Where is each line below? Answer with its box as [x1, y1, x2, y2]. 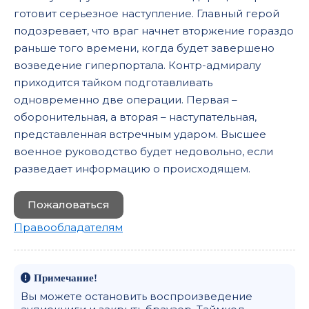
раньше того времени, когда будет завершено [14, 41, 275, 54]
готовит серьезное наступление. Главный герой [14, 7, 279, 20]
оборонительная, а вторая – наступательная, [14, 110, 257, 123]
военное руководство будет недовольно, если [14, 145, 273, 158]
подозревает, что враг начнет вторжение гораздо [14, 24, 294, 37]
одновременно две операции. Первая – [14, 93, 237, 106]
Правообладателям [14, 221, 123, 234]
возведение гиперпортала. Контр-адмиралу [14, 59, 261, 72]
